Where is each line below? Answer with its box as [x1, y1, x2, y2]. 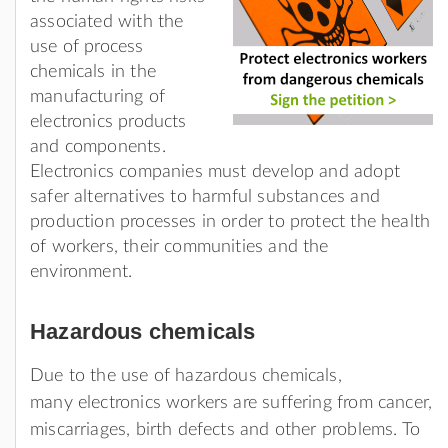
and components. [30, 137, 166, 156]
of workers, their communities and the [30, 237, 329, 256]
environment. [30, 262, 133, 281]
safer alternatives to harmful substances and [30, 187, 380, 206]
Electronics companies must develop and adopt [30, 162, 400, 181]
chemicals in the [30, 62, 156, 81]
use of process [30, 37, 144, 56]
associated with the [30, 12, 184, 31]
